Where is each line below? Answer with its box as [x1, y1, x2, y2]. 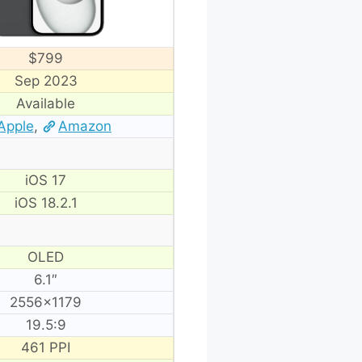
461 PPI [21, 339, 70, 356]
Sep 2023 [14, 72, 78, 89]
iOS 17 [25, 171, 66, 188]
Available [16, 95, 75, 112]
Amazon [57, 117, 112, 134]
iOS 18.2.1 [14, 194, 78, 211]
